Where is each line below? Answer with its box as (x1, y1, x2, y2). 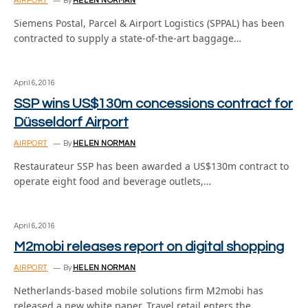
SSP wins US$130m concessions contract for (14, 97, 293, 111)
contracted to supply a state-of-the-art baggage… (14, 32, 241, 45)
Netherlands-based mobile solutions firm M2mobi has (14, 284, 263, 297)
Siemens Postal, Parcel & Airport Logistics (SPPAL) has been (14, 16, 285, 30)
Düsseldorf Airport (14, 115, 129, 129)
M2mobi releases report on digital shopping (14, 240, 284, 254)
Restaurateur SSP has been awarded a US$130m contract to (14, 159, 289, 173)
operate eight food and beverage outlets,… (14, 175, 211, 188)
